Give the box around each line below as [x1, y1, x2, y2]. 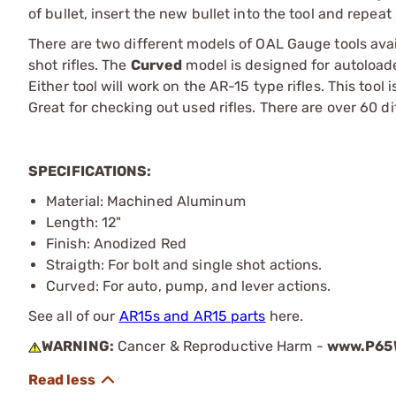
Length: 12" [46, 213, 122, 231]
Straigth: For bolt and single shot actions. [46, 255, 323, 273]
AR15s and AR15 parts [118, 307, 266, 324]
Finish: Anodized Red [46, 234, 187, 252]
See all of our [28, 307, 119, 324]
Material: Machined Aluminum [46, 192, 246, 209]
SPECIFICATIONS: [28, 162, 152, 179]
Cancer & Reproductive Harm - [113, 337, 327, 354]
